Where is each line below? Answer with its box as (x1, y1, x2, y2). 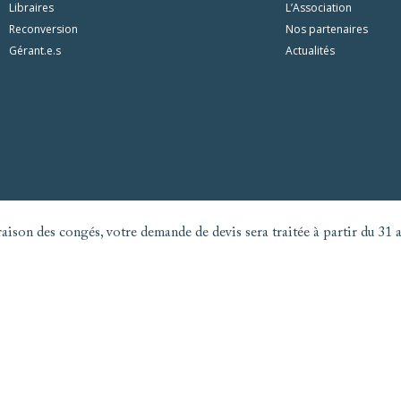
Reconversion (9, 21, 79, 37)
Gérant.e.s (9, 43, 62, 58)
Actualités (285, 43, 335, 58)
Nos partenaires (285, 21, 368, 37)
